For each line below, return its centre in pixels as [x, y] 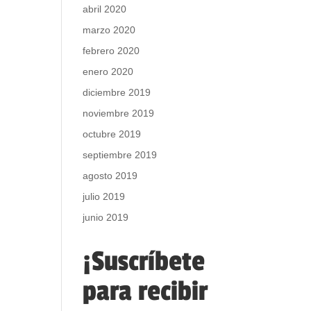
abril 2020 [105, 9]
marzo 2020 [109, 30]
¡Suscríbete [144, 261]
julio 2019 [104, 196]
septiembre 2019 [120, 155]
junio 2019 [106, 217]
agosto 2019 [110, 176]
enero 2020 [108, 72]
